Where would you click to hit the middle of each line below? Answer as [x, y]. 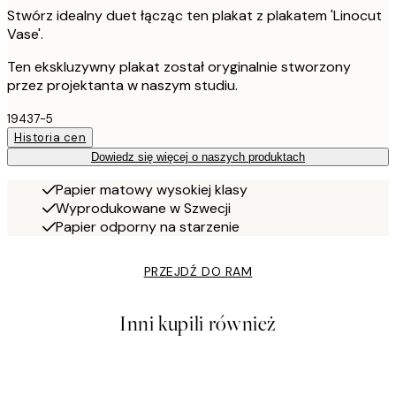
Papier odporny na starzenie [148, 227]
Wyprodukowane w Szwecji [143, 209]
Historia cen [50, 138]
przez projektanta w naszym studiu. [122, 86]
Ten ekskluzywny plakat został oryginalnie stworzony [179, 67]
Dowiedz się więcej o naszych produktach [198, 157]
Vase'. [25, 34]
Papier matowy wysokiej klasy [152, 190]
